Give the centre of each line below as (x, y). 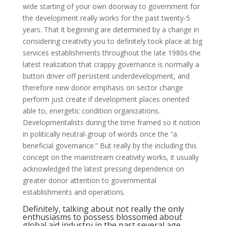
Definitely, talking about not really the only (103, 209)
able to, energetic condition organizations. (91, 111)
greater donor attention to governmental (89, 180)
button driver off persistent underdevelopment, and (106, 76)
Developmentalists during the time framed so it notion (111, 122)
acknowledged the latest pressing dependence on (103, 169)
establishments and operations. (74, 192)
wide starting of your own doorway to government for (111, 6)
